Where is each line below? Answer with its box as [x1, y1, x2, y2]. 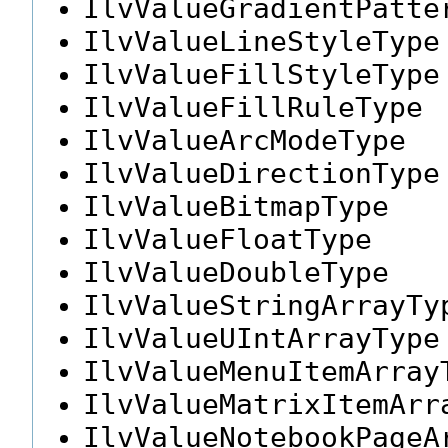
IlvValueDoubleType [83, 256, 389, 289]
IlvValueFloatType [83, 223, 372, 256]
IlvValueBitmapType [83, 190, 389, 223]
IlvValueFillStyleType [83, 58, 440, 91]
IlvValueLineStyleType [83, 25, 440, 58]
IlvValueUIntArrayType [83, 322, 440, 355]
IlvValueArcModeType [83, 124, 406, 157]
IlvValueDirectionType [83, 157, 440, 190]
